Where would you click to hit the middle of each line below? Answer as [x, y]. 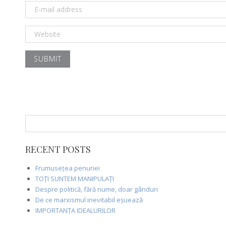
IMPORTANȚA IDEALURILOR [75, 210]
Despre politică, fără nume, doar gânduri [96, 189]
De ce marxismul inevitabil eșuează [89, 200]
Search [35, 119]
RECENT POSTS [58, 149]
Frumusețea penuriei [67, 168]
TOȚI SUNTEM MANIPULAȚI [74, 178]
